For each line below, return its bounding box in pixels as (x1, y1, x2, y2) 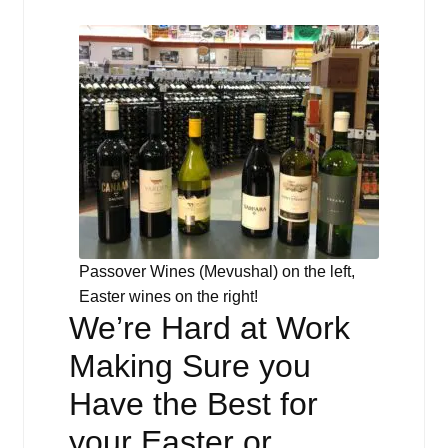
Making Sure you (68, 347, 311, 384)
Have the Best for (68, 385, 318, 422)
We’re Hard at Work (68, 309, 350, 346)
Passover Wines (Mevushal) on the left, (79, 262, 356, 280)
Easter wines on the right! (79, 287, 259, 305)
